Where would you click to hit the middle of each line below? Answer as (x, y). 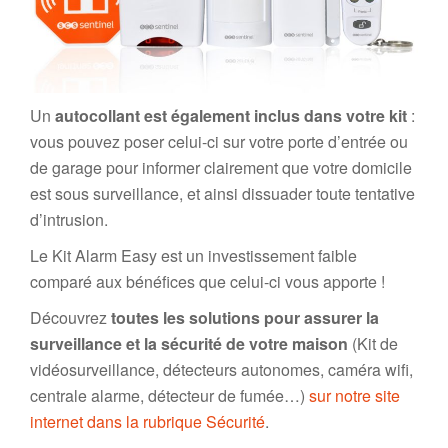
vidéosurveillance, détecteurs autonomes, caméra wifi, (221, 370)
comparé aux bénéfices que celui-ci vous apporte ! (207, 282)
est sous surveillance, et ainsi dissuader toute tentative (222, 194)
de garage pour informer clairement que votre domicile (221, 168)
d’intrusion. (69, 220)
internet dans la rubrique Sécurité (147, 422)
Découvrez (70, 318)
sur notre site (354, 396)
